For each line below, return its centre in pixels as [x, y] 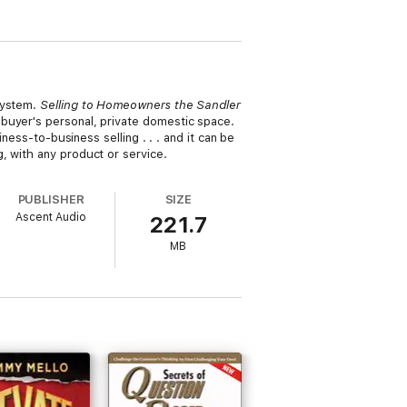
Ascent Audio [51, 217]
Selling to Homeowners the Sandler [140, 105]
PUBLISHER [51, 199]
